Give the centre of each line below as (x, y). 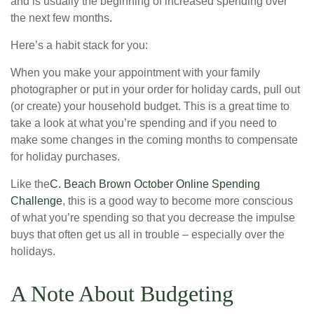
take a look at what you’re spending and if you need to (144, 123)
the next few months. (61, 18)
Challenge (36, 201)
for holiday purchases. (65, 157)
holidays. (33, 252)
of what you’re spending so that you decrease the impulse (153, 218)
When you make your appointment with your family (135, 73)
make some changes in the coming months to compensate (154, 140)
